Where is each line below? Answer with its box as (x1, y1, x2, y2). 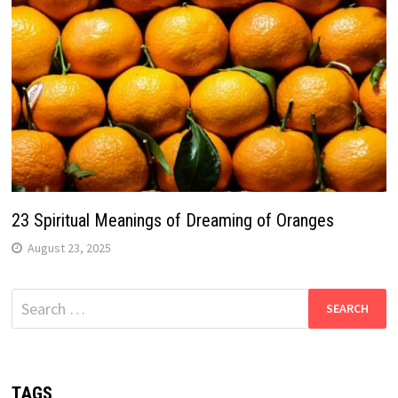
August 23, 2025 (27, 239, 111, 256)
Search (10, 289, 55, 310)
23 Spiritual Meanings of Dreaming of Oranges (11, 209, 334, 231)
